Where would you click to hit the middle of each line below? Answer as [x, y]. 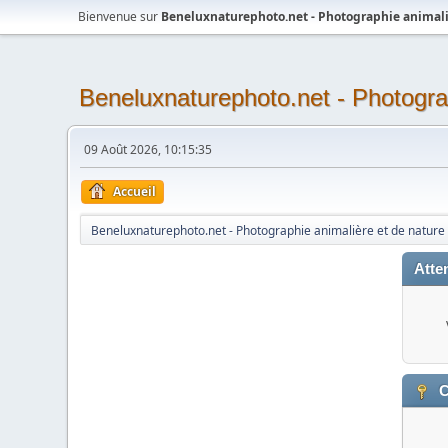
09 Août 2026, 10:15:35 [148, 149]
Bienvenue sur [120, 16]
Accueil [135, 191]
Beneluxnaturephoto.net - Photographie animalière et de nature [268, 230]
